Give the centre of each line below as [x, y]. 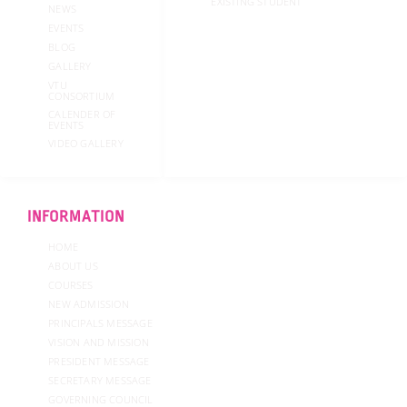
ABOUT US [73, 266]
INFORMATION [76, 216]
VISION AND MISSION [99, 342]
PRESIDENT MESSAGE [99, 362]
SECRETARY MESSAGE [100, 381]
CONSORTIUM [82, 95]
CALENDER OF [82, 114]
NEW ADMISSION [89, 304]
